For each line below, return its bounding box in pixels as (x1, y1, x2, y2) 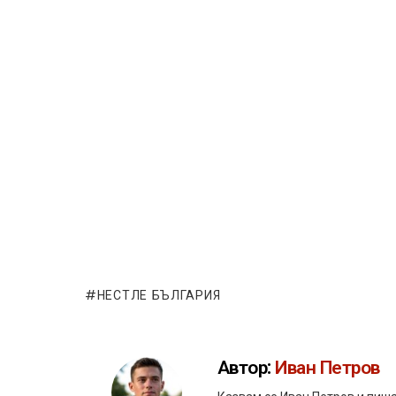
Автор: (217, 354, 276, 380)
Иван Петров (275, 354, 380, 380)
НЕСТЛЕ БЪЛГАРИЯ (96, 286, 221, 304)
